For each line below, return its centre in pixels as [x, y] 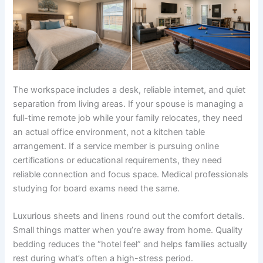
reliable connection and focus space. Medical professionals [131, 174]
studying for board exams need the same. [97, 188]
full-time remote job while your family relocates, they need [128, 118]
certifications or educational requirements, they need [118, 160]
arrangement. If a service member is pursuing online [116, 146]
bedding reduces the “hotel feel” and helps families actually [130, 245]
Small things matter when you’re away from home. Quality [128, 230]
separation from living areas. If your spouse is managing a [128, 104]
